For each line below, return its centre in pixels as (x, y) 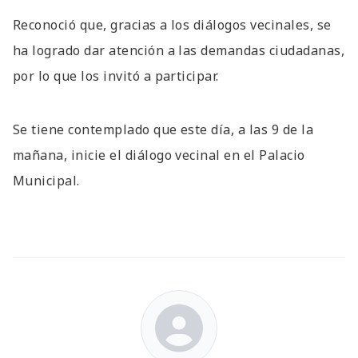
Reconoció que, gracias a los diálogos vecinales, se (172, 24)
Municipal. (46, 181)
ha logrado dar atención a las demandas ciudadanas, (179, 50)
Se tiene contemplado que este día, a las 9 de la (163, 130)
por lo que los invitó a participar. (116, 76)
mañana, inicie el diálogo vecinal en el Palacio (159, 155)
